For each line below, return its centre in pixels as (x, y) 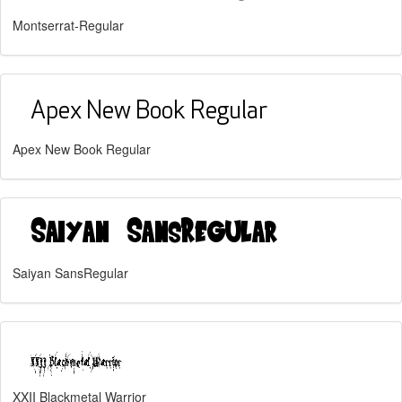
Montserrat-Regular (68, 25)
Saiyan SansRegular (70, 273)
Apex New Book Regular (82, 149)
